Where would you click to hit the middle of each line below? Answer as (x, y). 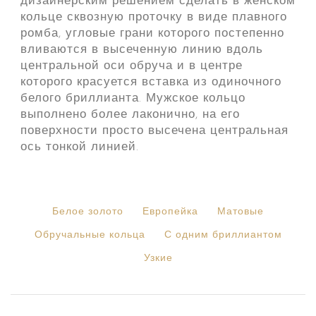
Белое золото (88, 212)
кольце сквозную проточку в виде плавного (153, 18)
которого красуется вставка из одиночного (151, 83)
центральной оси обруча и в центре (131, 66)
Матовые (241, 212)
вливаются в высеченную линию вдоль (141, 50)
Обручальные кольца (90, 236)
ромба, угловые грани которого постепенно (152, 34)
